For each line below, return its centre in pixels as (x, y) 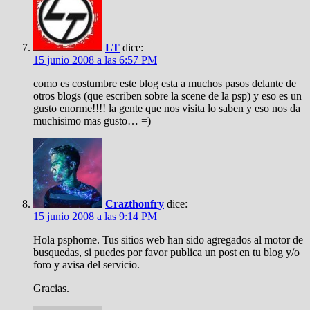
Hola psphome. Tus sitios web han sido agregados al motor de (168, 240)
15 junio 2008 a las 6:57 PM (95, 60)
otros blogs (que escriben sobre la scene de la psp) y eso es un (167, 96)
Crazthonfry (135, 204)
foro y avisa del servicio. (86, 265)
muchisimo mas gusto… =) (92, 121)
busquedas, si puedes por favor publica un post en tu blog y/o (166, 252)
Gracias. (51, 288)
